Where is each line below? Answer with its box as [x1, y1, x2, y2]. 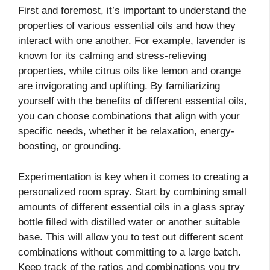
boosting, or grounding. [18, 140, 121, 152]
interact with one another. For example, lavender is [18, 35, 246, 47]
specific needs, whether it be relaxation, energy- [18, 125, 234, 137]
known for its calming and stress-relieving [18, 50, 206, 62]
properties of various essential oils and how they [18, 20, 236, 32]
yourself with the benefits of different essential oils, [18, 95, 247, 107]
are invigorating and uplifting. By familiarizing [18, 80, 220, 92]
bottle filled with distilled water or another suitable [18, 216, 240, 228]
